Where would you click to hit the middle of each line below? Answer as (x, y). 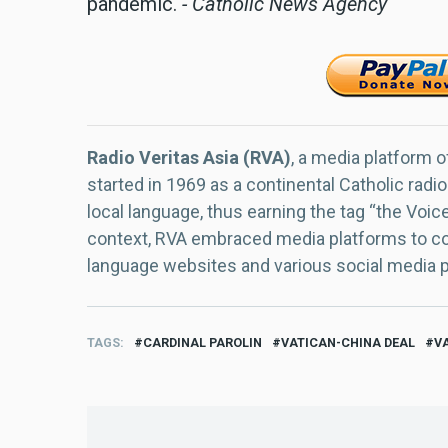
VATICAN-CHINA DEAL (348, 343)
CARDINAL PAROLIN (202, 343)
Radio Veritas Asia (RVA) (189, 158)
